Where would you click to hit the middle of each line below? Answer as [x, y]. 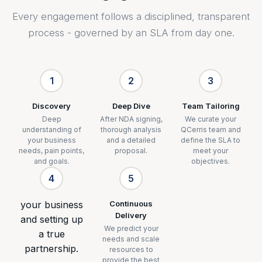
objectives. [211, 161]
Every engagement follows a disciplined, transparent [131, 16]
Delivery [131, 215]
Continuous [131, 204]
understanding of [51, 130]
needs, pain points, [51, 151]
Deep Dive [131, 106]
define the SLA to [211, 140]
